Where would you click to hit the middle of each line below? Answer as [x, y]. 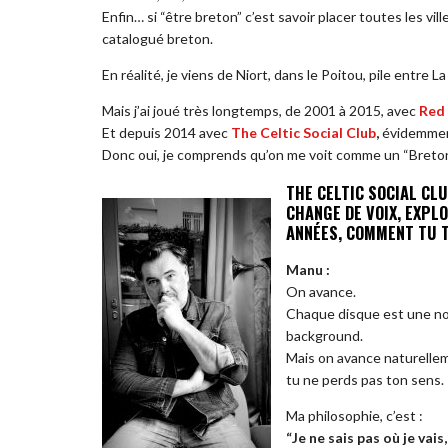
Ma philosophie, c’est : [354, 416]
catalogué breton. [157, 39]
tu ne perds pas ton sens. [365, 380]
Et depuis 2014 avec [166, 133]
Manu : [308, 270]
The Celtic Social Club [303, 133]
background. [324, 336]
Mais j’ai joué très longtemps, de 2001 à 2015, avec [260, 111]
